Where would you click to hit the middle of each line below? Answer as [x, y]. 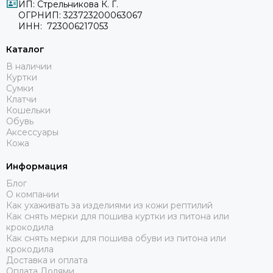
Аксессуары [32, 132]
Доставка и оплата [47, 260]
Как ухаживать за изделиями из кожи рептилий [109, 205]
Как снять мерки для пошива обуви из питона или [116, 238]
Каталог [25, 49]
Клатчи [21, 99]
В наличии [29, 66]
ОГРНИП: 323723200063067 [80, 15]
